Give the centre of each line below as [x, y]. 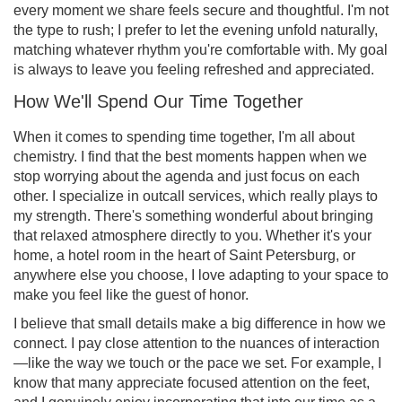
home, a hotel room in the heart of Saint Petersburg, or [184, 256]
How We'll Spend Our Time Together [158, 102]
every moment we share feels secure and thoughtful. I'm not [201, 11]
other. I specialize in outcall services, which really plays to [196, 197]
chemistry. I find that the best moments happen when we [190, 157]
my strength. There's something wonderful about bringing [193, 216]
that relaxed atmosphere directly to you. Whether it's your [192, 236]
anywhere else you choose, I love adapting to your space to [201, 275]
